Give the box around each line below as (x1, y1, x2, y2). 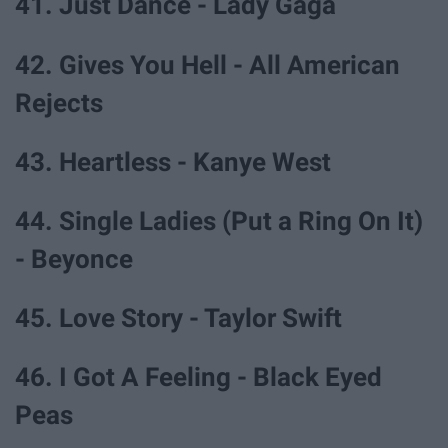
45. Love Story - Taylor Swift (15, 303, 342, 334)
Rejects (15, 87, 103, 118)
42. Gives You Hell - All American (15, 49, 400, 80)
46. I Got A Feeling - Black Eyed (15, 362, 382, 393)
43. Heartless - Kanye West (15, 146, 331, 177)
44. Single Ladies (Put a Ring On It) (15, 205, 423, 236)
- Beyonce (15, 243, 133, 274)
